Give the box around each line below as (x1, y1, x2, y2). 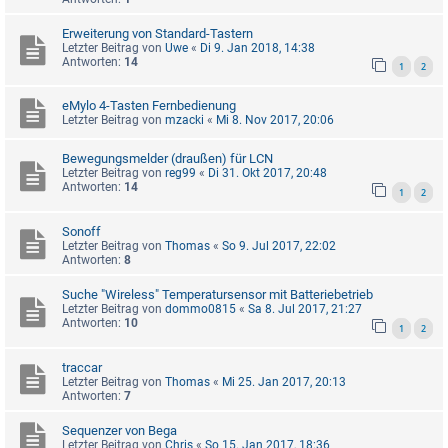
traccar (62, 359, 102, 375)
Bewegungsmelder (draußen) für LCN (62, 151, 273, 167)
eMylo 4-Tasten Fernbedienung (62, 98, 236, 114)
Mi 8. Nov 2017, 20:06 (216, 113, 334, 128)
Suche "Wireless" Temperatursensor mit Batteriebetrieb (62, 287, 373, 303)
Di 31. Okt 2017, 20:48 (208, 166, 327, 181)
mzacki (165, 113, 204, 128)
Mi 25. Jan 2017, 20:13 (222, 374, 346, 389)
